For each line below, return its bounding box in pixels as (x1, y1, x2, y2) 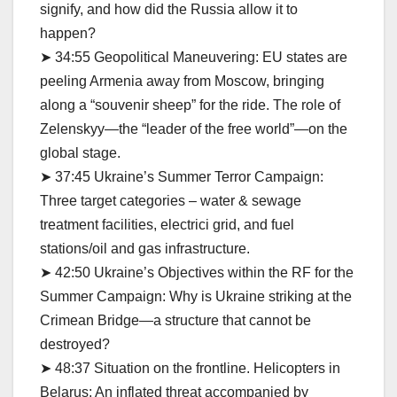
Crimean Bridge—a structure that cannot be (40, 312, 311, 328)
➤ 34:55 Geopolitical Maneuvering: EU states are (40, 49, 347, 65)
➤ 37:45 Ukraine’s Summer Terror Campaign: (40, 168, 323, 184)
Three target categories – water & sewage (40, 192, 301, 208)
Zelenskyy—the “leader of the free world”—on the (40, 121, 347, 136)
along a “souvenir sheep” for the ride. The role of (40, 97, 340, 113)
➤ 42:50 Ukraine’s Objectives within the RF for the (40, 264, 354, 280)
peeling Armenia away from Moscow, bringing (40, 73, 324, 89)
